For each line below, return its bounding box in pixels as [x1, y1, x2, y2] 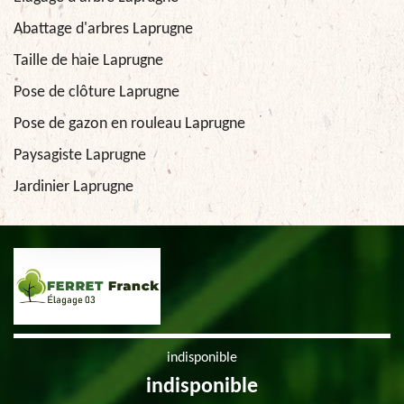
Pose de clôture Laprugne [14, 83, 179, 101]
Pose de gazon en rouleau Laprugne [14, 115, 245, 133]
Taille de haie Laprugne [14, 51, 163, 69]
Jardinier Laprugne [14, 178, 133, 196]
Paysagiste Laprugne [14, 146, 146, 164]
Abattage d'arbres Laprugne [14, 20, 193, 38]
